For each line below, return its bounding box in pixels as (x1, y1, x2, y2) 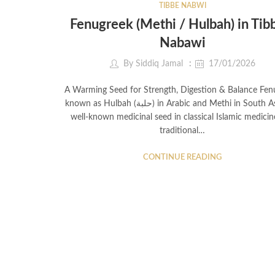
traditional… (160, 126, 205, 136)
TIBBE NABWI (158, 1, 206, 9)
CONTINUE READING (143, 153, 222, 162)
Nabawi (159, 36, 206, 50)
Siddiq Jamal (135, 60, 183, 69)
